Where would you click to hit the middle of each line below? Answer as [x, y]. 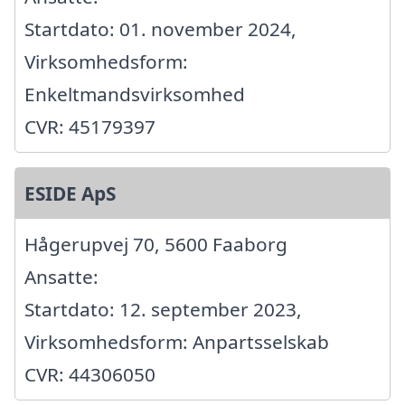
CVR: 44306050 [90, 375]
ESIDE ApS [70, 194]
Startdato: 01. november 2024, [160, 29]
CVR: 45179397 [90, 127]
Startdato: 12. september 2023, [163, 310]
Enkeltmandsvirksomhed [135, 94]
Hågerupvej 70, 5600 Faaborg [156, 245]
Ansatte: [61, 277]
